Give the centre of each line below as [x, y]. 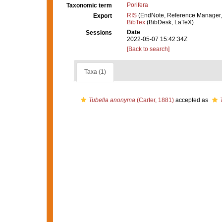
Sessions [99, 33]
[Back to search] [148, 49]
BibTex [136, 22]
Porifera [138, 5]
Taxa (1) [95, 72]
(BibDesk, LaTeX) [169, 22]
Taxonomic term [89, 5]
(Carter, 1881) [154, 100]
